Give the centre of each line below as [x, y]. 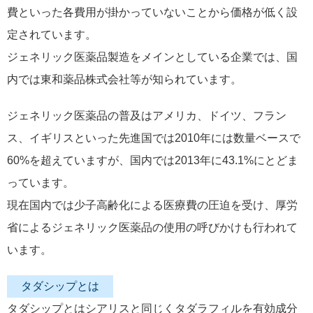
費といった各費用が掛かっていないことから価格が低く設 [152, 12]
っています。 [41, 183]
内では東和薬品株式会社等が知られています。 [124, 79]
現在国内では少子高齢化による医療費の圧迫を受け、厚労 [152, 205]
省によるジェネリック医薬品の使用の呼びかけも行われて [152, 227]
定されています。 [52, 35]
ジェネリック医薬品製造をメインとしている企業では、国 [152, 57]
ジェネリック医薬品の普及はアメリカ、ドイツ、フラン [147, 116]
